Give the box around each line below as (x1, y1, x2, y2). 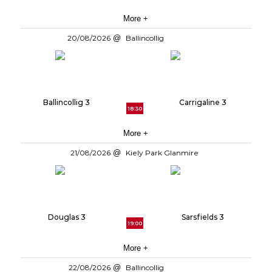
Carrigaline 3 (178, 98, 226, 107)
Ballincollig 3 (43, 98, 90, 107)
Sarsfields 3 (181, 212, 224, 222)
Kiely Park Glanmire (125, 148, 202, 157)
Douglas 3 (47, 212, 86, 222)
